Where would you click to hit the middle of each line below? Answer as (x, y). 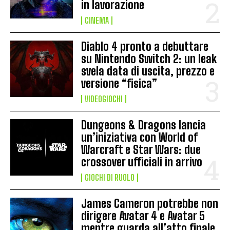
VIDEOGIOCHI (104, 99)
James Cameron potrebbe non (150, 203)
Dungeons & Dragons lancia (144, 125)
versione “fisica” (119, 83)
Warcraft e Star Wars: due (141, 149)
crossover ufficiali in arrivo (142, 162)
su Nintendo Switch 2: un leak (149, 59)
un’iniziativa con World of (140, 137)
